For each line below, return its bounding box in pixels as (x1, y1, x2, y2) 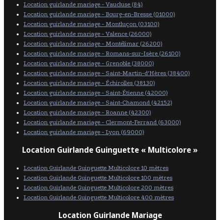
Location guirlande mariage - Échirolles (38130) (24, 79, 155, 86)
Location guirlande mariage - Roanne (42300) (24, 109, 151, 116)
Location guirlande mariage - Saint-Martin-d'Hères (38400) (24, 69, 190, 77)
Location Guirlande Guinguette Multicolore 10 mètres (24, 165, 168, 172)
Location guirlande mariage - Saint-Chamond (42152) (24, 99, 172, 106)
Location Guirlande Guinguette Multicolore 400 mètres (24, 194, 174, 201)
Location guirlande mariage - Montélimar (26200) (24, 40, 162, 47)
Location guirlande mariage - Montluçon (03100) (24, 20, 159, 27)
